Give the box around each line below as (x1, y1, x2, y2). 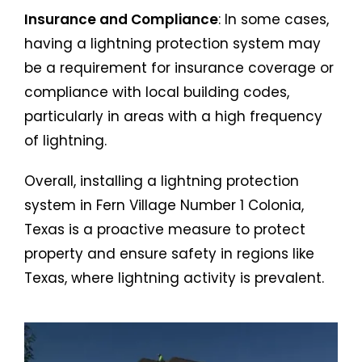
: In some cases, (218, 9, 329, 29)
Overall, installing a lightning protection (24, 170, 299, 191)
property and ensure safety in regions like (24, 243, 314, 263)
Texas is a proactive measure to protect (24, 219, 305, 239)
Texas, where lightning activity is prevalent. (24, 267, 324, 288)
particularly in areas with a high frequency (24, 106, 322, 126)
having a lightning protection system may (24, 33, 321, 53)
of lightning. (24, 130, 107, 150)
